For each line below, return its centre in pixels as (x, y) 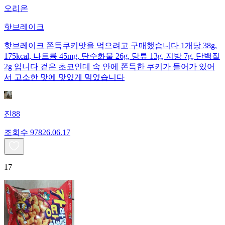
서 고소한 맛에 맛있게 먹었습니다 (64, 77)
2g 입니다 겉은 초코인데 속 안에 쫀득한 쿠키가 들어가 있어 (109, 67)
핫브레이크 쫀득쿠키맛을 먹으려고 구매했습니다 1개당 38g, (110, 46)
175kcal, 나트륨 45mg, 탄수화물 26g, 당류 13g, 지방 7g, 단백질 (112, 56)
